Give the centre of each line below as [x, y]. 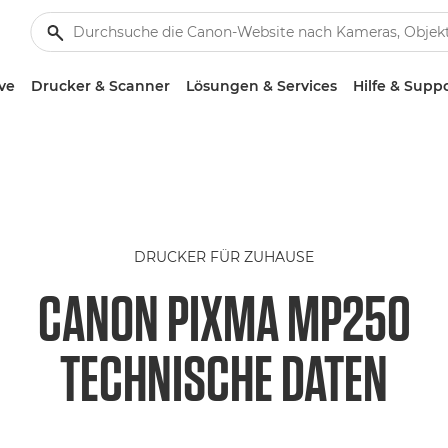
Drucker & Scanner [100, 86]
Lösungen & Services [261, 86]
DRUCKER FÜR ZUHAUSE [224, 257]
